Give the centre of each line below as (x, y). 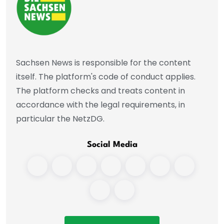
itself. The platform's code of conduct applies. (106, 77)
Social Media (112, 145)
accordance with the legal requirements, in (100, 105)
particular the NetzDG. (60, 119)
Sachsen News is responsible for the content (103, 63)
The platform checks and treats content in (100, 91)
